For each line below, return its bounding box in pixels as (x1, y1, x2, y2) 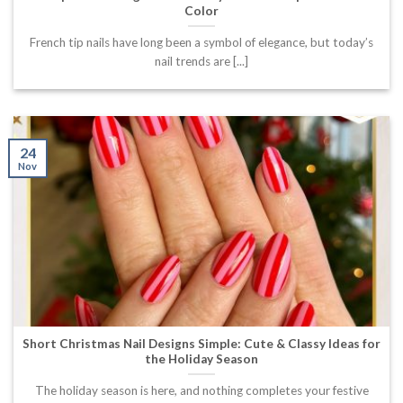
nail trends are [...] (155, 53, 248, 68)
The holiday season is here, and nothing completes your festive (34, 382, 369, 398)
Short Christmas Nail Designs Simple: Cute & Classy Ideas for (22, 336, 381, 351)
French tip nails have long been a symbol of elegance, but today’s (30, 34, 373, 49)
